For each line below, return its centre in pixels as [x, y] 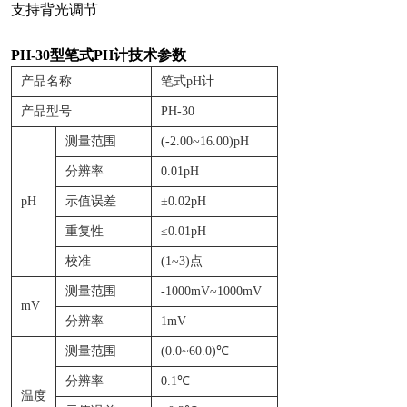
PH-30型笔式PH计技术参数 [99, 55]
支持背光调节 [55, 10]
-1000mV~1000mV [211, 291]
